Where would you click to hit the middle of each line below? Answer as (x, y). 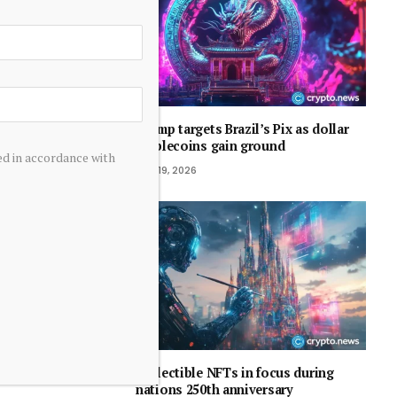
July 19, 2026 (166, 170)
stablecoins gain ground (210, 145)
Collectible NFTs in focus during (235, 373)
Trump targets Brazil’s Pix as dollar (242, 128)
